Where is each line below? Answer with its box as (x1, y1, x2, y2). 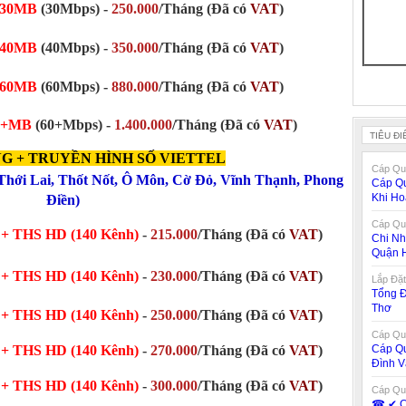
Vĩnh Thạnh (220, 172, 296, 188)
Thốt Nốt (58, 172, 114, 188)
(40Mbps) (40, 40, 103, 55)
